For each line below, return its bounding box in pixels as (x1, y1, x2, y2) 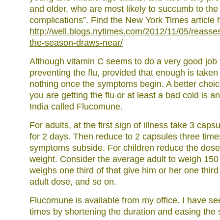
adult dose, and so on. (29, 177, 116, 187)
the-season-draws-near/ (29, 38, 123, 48)
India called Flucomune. (29, 102, 123, 111)
